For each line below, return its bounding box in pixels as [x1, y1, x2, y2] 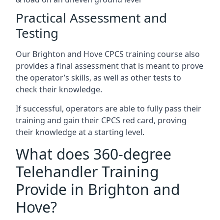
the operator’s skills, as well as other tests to [16, 72, 181, 83]
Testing [16, 24, 58, 42]
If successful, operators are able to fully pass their [16, 103, 201, 114]
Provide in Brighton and [16, 179, 180, 199]
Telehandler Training [16, 162, 159, 182]
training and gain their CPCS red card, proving [16, 115, 187, 126]
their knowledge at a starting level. [16, 127, 144, 137]
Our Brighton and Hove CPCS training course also [16, 49, 200, 59]
